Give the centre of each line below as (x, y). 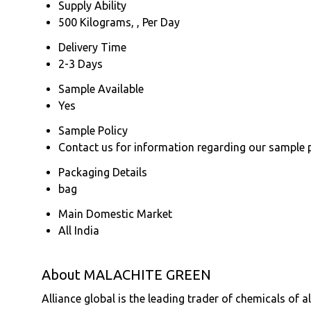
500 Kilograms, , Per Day (119, 22)
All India (79, 230)
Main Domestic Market (115, 213)
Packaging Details (103, 172)
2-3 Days (81, 64)
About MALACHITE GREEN (126, 274)
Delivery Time (92, 47)
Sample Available (101, 89)
